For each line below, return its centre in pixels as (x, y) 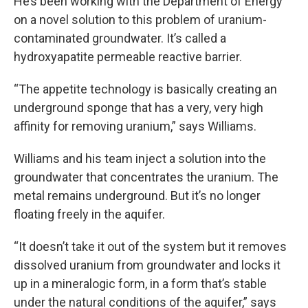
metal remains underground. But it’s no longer (137, 195)
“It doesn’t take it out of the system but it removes (150, 246)
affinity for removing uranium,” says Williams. (135, 126)
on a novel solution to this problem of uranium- (140, 19)
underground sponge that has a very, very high (139, 107)
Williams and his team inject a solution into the (140, 158)
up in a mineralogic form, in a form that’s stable (140, 283)
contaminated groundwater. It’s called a (120, 38)
